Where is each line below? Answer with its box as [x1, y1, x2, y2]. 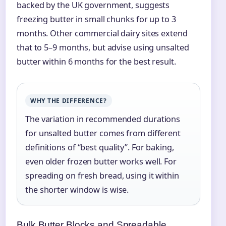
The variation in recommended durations [25, 114, 181, 125]
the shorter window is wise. [25, 184, 129, 196]
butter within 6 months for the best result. [17, 56, 176, 68]
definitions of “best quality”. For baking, [25, 142, 174, 153]
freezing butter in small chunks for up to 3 [17, 14, 176, 25]
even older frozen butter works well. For [25, 156, 177, 167]
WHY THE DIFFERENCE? [30, 96, 107, 105]
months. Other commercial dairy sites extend [17, 28, 188, 39]
